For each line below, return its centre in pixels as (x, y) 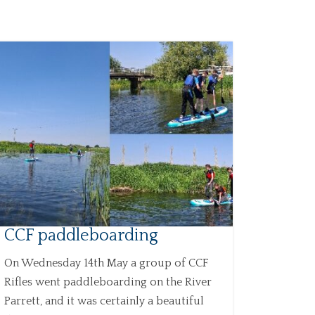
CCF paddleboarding (81, 235)
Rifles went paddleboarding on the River (108, 282)
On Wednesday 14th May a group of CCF (106, 263)
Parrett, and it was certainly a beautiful (104, 301)
